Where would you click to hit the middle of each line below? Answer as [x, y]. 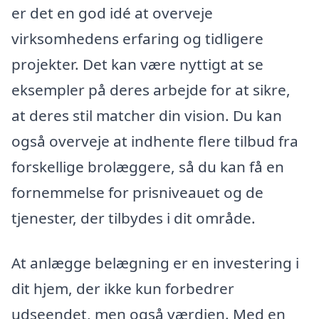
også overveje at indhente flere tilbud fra [155, 141]
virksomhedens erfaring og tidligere [137, 38]
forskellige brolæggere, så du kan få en [148, 166]
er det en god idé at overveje [112, 12]
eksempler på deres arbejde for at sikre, [151, 89]
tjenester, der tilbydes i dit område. [134, 218]
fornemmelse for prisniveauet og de [137, 192]
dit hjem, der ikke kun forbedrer [123, 289]
